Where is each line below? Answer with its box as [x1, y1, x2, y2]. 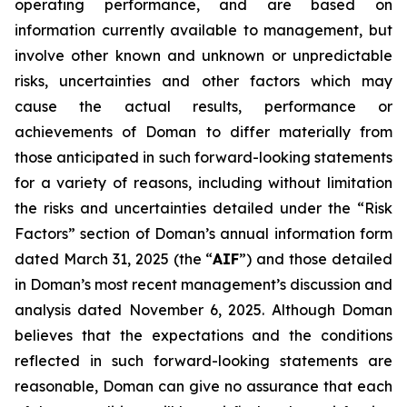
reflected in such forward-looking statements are [15, 352, 392, 370]
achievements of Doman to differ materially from [15, 123, 392, 141]
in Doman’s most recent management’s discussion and [15, 275, 392, 293]
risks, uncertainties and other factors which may [15, 72, 392, 90]
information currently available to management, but [15, 21, 392, 39]
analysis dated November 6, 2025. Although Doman [15, 301, 392, 319]
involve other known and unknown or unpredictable [15, 46, 392, 65]
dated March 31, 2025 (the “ [15, 250, 213, 268]
